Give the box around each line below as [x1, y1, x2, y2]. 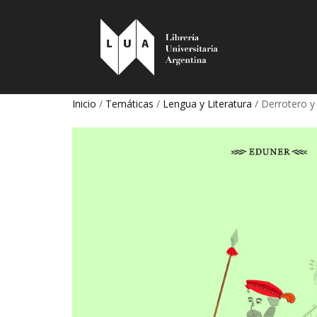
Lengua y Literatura [163, 97, 252, 110]
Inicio [72, 97, 96, 110]
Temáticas [105, 97, 154, 110]
